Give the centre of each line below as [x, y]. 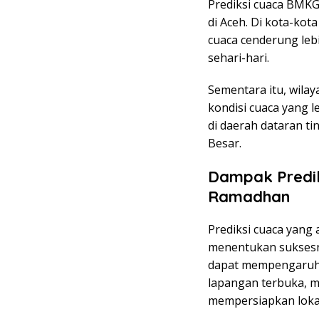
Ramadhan [249, 196]
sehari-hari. [239, 57]
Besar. [225, 143]
